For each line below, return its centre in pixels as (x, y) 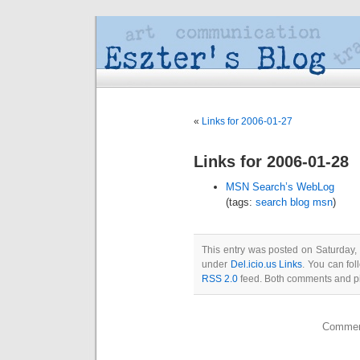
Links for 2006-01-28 (271, 162)
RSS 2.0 (220, 279)
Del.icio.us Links (266, 264)
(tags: (241, 202)
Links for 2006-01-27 (247, 121)
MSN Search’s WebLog (280, 187)
